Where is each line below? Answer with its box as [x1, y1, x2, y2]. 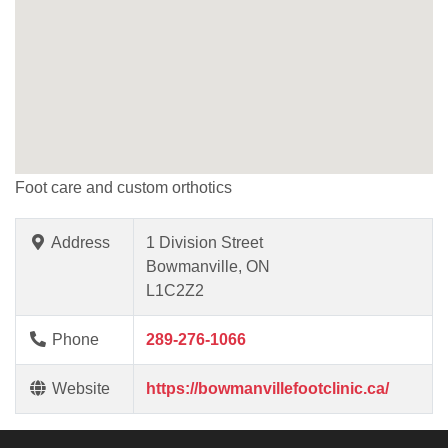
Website [48, 379, 110, 397]
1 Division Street [146, 233, 263, 251]
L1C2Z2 [146, 281, 204, 299]
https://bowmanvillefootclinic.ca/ [146, 379, 389, 397]
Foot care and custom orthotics [15, 178, 232, 196]
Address [48, 233, 110, 251]
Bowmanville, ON [146, 257, 270, 275]
